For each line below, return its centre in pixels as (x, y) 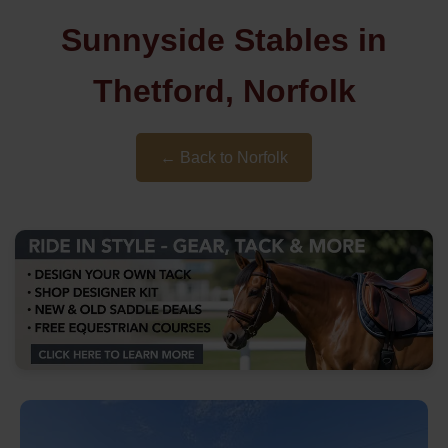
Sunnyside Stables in (224, 40)
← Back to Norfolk (224, 157)
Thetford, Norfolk (224, 91)
